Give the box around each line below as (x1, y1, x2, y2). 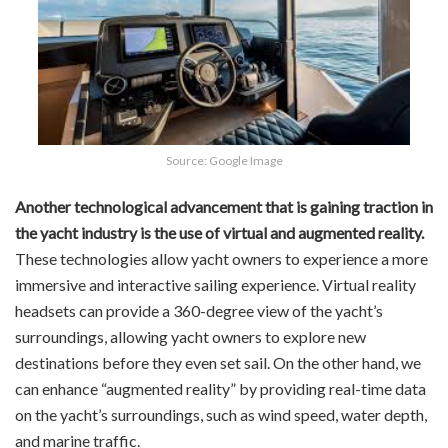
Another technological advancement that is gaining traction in (15, 196, 433, 216)
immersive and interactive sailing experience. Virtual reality (15, 274, 416, 294)
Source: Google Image (165, 152, 283, 168)
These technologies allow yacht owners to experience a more (15, 248, 428, 268)
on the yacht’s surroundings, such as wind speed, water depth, (15, 404, 427, 424)
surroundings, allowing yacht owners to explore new (15, 326, 366, 346)
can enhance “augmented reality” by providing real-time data (15, 378, 426, 398)
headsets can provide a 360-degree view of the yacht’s (15, 300, 383, 320)
